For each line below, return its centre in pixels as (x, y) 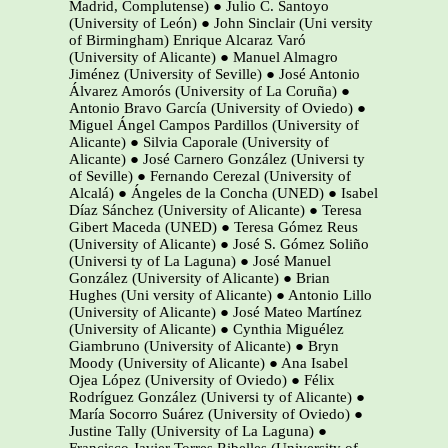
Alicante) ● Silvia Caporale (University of (199, 142)
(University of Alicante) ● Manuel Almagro (203, 57)
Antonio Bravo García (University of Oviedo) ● (217, 108)
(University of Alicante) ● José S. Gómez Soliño (219, 244)
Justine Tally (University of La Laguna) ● (198, 431)
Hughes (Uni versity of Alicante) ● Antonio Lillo (220, 295)
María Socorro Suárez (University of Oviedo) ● (216, 414)
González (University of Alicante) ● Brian (199, 278)
